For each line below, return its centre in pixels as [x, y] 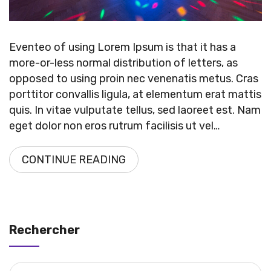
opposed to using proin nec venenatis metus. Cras [134, 78]
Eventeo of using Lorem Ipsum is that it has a [122, 47]
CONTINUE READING [74, 159]
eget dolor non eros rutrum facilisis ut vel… [114, 126]
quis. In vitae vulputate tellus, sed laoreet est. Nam [135, 110]
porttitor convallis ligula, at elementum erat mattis [135, 94]
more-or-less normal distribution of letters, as [123, 63]
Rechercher [44, 230]
